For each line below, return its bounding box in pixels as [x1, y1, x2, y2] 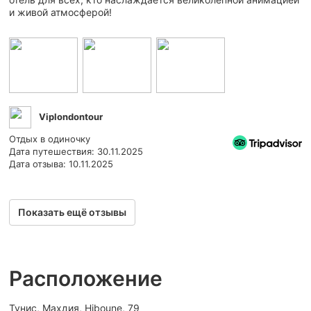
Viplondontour [37, 110, 103, 122]
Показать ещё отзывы [18, 205, 126, 218]
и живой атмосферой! [9, 6, 112, 18]
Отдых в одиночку [9, 133, 90, 144]
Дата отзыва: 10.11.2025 [9, 158, 113, 169]
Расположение [9, 265, 162, 291]
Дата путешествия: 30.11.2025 [9, 145, 143, 157]
